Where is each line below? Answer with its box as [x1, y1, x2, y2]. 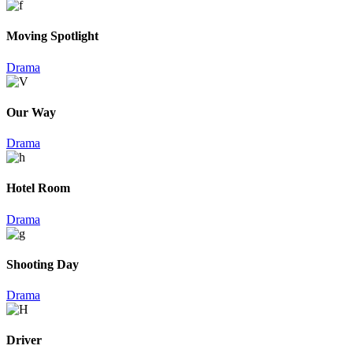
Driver [6, 333, 42, 347]
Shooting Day [6, 257, 79, 271]
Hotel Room [6, 181, 70, 195]
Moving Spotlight [6, 29, 98, 43]
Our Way [6, 105, 56, 119]
